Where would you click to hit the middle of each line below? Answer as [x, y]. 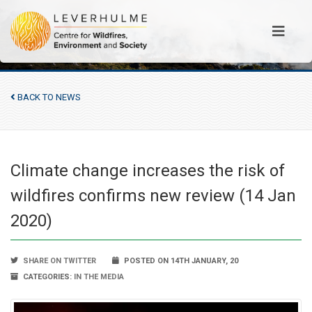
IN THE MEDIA [99, 277]
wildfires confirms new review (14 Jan [153, 196]
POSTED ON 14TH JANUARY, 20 [180, 261]
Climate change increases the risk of [148, 171]
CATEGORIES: [47, 277]
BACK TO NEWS [48, 97]
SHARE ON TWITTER [58, 261]
